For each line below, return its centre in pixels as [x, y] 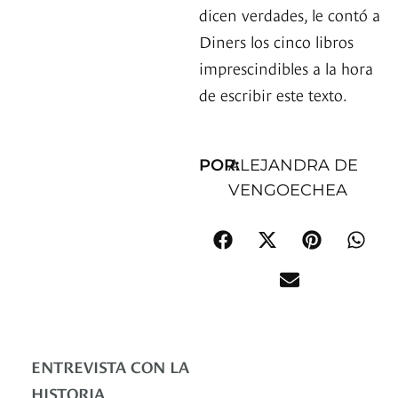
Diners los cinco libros [276, 41]
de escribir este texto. [273, 94]
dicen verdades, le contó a [290, 14]
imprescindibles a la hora [286, 68]
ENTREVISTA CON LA [110, 366]
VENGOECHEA [288, 191]
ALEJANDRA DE [293, 166]
